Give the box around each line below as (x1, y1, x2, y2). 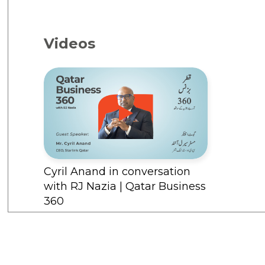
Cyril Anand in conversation (44, 165, 191, 179)
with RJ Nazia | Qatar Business (44, 180, 206, 193)
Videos (44, 34, 96, 52)
